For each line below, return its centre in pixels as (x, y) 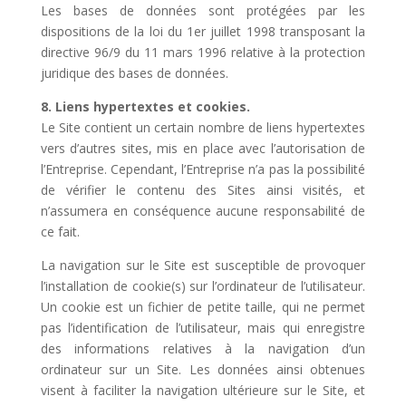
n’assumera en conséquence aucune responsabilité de (203, 211)
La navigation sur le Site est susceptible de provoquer (203, 265)
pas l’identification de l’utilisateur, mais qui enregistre (203, 328)
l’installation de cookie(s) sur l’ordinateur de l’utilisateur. (203, 286)
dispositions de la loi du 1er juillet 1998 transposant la (203, 31)
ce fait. (60, 232)
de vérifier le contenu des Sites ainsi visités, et (203, 190)
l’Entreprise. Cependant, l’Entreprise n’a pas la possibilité (203, 169)
